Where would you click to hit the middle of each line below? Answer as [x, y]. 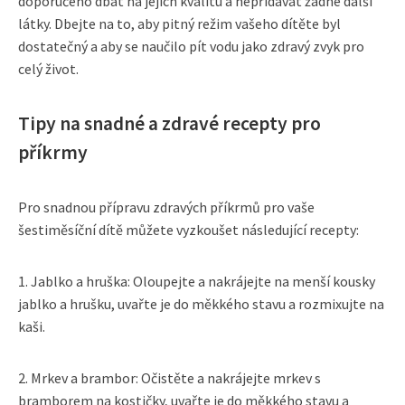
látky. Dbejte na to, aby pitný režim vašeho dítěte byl [179, 23]
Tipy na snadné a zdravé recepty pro [170, 123]
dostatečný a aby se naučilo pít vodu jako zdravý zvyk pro [191, 46]
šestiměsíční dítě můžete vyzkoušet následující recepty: [188, 229]
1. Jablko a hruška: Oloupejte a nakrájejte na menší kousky [197, 281]
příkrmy [53, 152]
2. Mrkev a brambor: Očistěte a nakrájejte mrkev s [170, 377]
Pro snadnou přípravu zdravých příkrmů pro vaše [166, 207]
